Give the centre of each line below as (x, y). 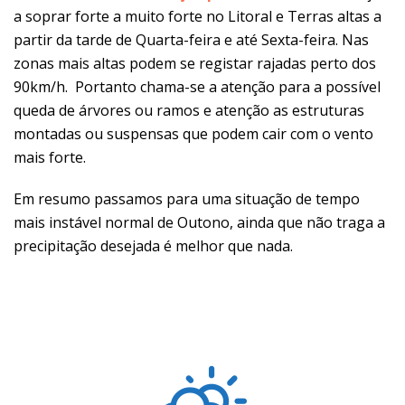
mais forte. (50, 157)
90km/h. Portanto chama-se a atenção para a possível (197, 87)
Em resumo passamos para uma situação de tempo (187, 199)
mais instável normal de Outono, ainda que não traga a (199, 222)
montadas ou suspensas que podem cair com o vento (193, 134)
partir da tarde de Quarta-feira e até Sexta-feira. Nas (191, 40)
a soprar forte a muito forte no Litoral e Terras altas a (198, 16)
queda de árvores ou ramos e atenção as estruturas (189, 110)
